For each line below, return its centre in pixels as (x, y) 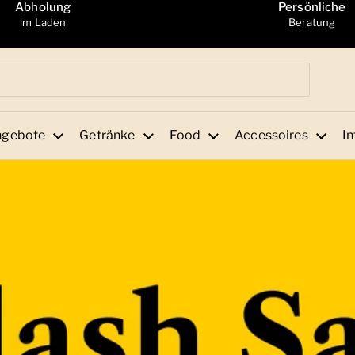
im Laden (43, 22)
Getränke (107, 135)
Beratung (312, 22)
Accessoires (271, 135)
